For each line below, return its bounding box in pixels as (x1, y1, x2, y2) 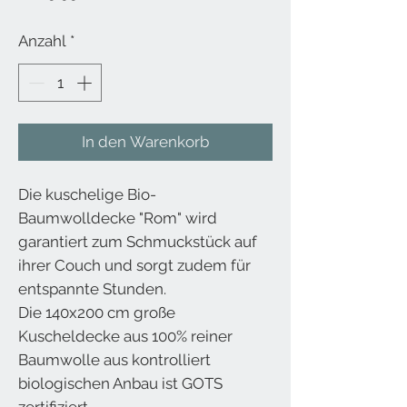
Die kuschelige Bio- (18, 184, 156, 203)
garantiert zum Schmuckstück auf (18, 232, 257, 251)
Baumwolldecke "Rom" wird (18, 208, 217, 227)
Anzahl (18, 32, 66, 51)
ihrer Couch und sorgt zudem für (18, 255, 251, 274)
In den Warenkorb (82, 132, 209, 151)
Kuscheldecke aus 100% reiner (18, 326, 233, 345)
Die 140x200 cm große (18, 303, 175, 322)
